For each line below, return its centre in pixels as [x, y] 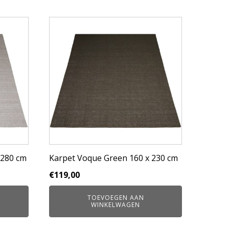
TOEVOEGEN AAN [116, 198]
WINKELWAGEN [116, 205]
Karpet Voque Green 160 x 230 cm [113, 158]
